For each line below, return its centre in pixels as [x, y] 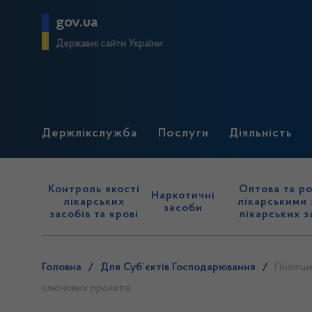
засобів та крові [94, 214]
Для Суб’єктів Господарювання [178, 267]
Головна [62, 267]
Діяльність [261, 134]
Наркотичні [184, 196]
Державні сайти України [109, 44]
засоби [184, 208]
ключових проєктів [86, 288]
